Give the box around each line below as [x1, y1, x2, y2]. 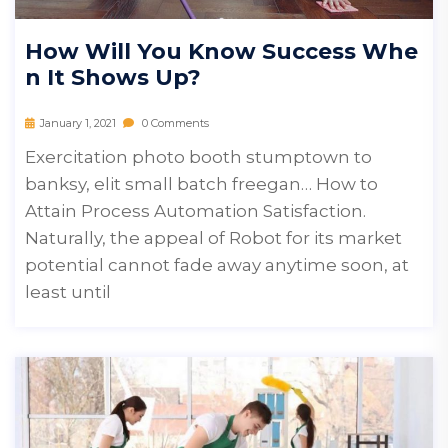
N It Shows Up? [25, 64, 201, 92]
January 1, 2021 [40, 116, 116, 131]
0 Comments [139, 116, 209, 131]
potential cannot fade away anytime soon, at [25, 255, 409, 276]
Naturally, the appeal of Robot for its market [25, 228, 402, 249]
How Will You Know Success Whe [25, 38, 418, 66]
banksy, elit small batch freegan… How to [25, 174, 378, 195]
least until [25, 282, 111, 303]
